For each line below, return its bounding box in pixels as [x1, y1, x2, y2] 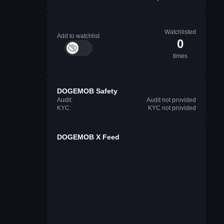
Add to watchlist [57, 32, 99, 39]
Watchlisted [164, 28, 196, 35]
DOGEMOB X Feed [57, 133, 119, 141]
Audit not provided [146, 96, 196, 103]
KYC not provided [148, 104, 196, 111]
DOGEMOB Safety [57, 87, 117, 95]
